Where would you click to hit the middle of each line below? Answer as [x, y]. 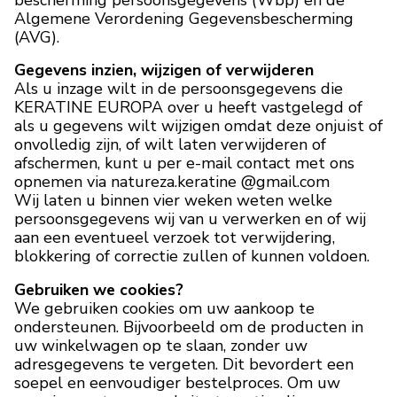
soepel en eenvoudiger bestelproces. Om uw [177, 383]
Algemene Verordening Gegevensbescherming [184, 18]
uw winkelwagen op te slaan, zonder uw [161, 346]
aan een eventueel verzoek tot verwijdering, [175, 238]
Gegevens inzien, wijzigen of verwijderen [164, 70]
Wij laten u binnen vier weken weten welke [173, 201]
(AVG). [37, 37]
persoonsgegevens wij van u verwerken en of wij [190, 219]
